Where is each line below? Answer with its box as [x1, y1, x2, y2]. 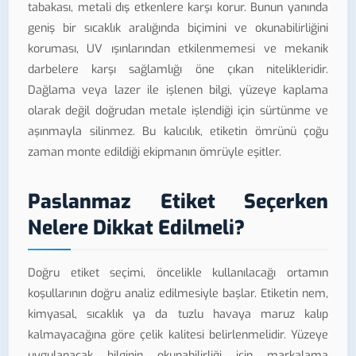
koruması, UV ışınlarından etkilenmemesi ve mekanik [28, 41, 328, 57]
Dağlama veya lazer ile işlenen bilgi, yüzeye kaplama [28, 83, 328, 99]
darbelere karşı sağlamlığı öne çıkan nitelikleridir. [28, 62, 328, 78]
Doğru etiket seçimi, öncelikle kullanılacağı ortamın [28, 265, 328, 281]
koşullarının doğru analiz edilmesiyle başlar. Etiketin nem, [28, 285, 328, 301]
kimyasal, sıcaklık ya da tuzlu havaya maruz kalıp [28, 306, 328, 322]
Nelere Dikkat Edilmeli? [28, 215, 245, 242]
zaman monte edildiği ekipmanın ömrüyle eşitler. [28, 145, 281, 161]
